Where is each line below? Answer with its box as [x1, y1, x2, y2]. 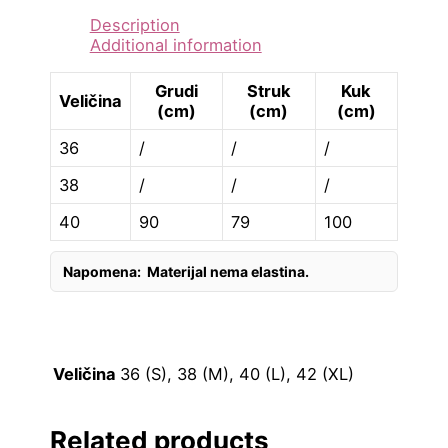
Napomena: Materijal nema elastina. [62, 262, 309, 280]
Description [89, 15, 180, 36]
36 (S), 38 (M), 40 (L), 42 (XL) [119, 364, 354, 384]
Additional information [89, 35, 262, 56]
